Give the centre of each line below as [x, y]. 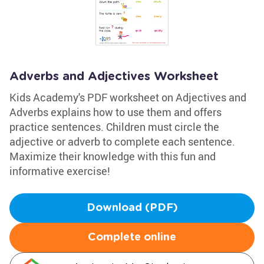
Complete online [132, 237]
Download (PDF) [132, 208]
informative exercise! [60, 171]
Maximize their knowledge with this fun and [113, 156]
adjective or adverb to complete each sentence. [122, 141]
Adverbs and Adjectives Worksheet [114, 77]
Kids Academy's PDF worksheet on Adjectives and [128, 97]
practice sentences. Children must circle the [114, 127]
